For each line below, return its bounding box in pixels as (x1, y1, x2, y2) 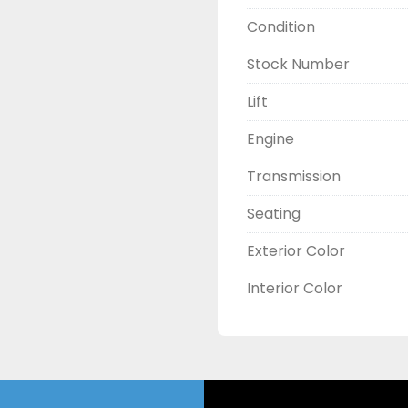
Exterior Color (247, 240, 345, 261)
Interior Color (247, 278, 342, 299)
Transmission (247, 166, 341, 187)
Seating (247, 203, 301, 224)
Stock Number (247, 54, 350, 75)
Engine (247, 128, 294, 149)
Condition (247, 16, 315, 37)
